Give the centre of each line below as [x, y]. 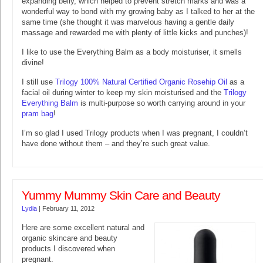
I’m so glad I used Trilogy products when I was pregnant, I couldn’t [135, 133]
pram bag [38, 114]
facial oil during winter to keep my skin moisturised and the [123, 93]
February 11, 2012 [68, 209]
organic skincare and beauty [70, 238]
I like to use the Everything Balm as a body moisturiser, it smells [132, 52]
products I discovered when [68, 249]
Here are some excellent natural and [83, 228]
